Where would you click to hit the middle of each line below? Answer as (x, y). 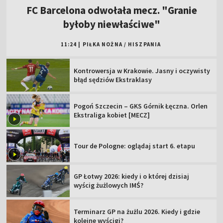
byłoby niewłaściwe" (111, 24)
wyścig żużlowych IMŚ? (109, 185)
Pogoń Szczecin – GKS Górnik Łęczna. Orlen (141, 106)
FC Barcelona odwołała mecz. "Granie (111, 10)
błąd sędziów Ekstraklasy (113, 80)
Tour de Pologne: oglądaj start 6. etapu (135, 146)
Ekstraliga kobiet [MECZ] (112, 115)
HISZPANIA (145, 45)
